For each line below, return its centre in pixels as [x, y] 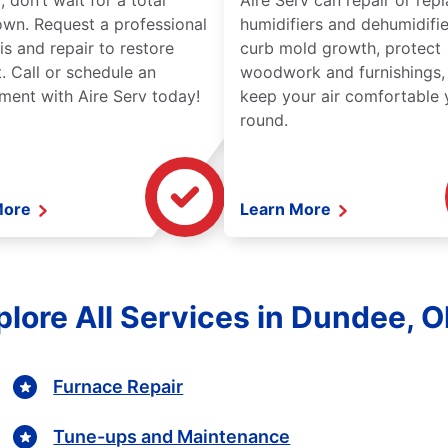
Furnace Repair [118, 386]
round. [264, 120]
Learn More [287, 209]
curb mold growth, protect [340, 48]
